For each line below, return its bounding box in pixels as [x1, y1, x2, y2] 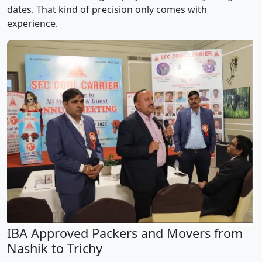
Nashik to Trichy [7, 240, 102, 257]
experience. [7, 17, 58, 30]
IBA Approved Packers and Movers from [7, 225, 243, 242]
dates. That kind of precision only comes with [7, 3, 207, 16]
